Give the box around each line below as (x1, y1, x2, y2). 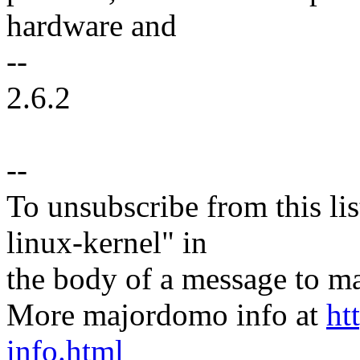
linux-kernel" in (6, 225, 207, 260)
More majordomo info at (6, 297, 326, 333)
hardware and (6, 8, 177, 43)
